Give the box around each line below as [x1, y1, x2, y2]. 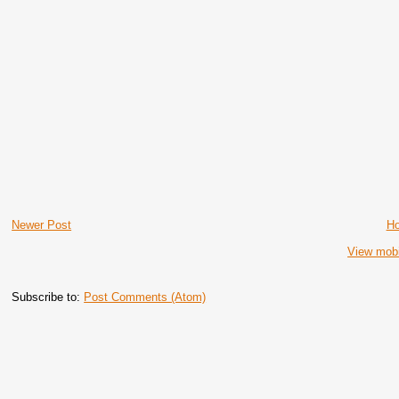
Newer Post [12, 218, 72, 232]
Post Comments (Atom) [84, 290, 207, 305]
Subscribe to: [12, 290, 85, 305]
